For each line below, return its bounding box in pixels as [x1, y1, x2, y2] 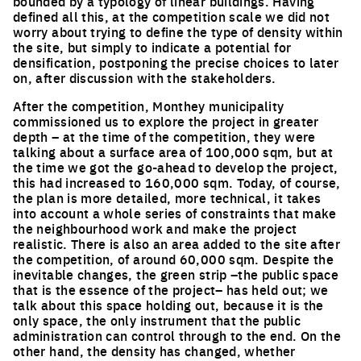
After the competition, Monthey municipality [13, 97, 284, 114]
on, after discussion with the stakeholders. [13, 68, 276, 86]
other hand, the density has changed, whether [13, 342, 296, 359]
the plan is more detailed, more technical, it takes [13, 189, 322, 206]
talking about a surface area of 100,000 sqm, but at [13, 143, 334, 160]
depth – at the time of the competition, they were [13, 127, 316, 145]
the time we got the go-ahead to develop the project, [13, 158, 338, 176]
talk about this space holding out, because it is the [13, 296, 324, 313]
